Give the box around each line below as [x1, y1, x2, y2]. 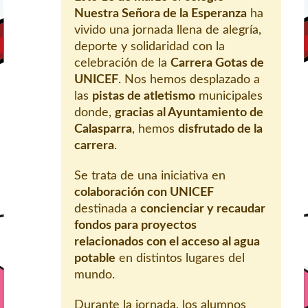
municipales [195, 90, 263, 103]
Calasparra [74, 123, 132, 136]
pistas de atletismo [92, 90, 195, 103]
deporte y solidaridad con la [74, 41, 225, 54]
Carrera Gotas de [170, 57, 264, 70]
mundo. [74, 269, 115, 282]
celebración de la [74, 57, 170, 70]
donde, [74, 107, 115, 120]
